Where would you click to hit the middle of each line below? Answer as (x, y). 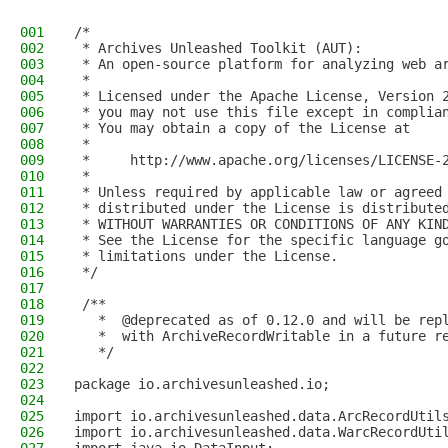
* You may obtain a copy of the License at (242, 128)
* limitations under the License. (206, 256)
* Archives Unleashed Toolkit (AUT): (218, 48)
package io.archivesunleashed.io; (202, 384)
